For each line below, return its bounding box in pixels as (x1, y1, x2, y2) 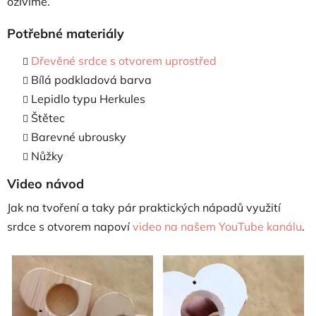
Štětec (31, 110, 65, 125)
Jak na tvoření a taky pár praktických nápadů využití (7, 200, 281, 214)
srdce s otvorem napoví (7, 219, 133, 233)
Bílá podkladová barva (31, 72, 152, 87)
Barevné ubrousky (31, 129, 126, 144)
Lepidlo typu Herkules (31, 91, 145, 106)
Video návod (7, 175, 84, 192)
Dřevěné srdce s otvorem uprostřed (31, 53, 217, 68)
